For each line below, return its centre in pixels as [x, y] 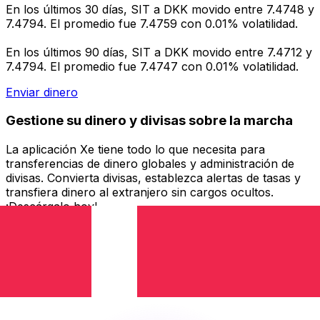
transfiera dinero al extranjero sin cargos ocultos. [140, 192]
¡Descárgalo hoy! [51, 207]
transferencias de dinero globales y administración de [150, 164]
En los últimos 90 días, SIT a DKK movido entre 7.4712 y [159, 52]
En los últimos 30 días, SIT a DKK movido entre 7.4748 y [160, 9]
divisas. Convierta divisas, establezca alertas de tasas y [153, 178]
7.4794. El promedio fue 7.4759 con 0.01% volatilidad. [152, 23]
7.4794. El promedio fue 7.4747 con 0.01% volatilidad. [152, 66]
